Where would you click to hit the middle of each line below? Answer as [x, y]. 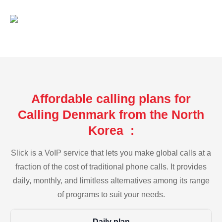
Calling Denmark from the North [111, 114]
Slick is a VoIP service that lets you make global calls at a [111, 153]
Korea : [111, 130]
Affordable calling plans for [111, 98]
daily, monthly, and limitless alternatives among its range [111, 180]
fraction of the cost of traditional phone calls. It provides [111, 166]
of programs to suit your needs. [111, 194]
